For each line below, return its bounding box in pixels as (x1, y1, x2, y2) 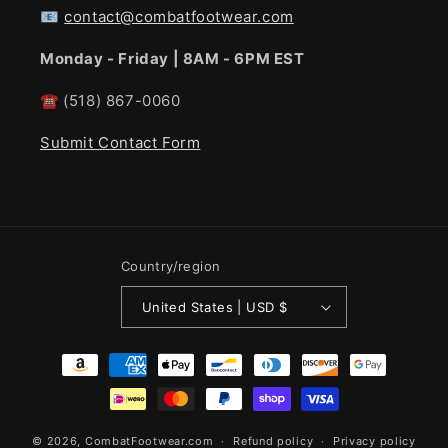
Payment (34, 346, 101, 366)
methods (34, 373, 101, 393)
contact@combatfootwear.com (64, 7, 294, 27)
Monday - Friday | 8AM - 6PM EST (40, 49, 305, 69)
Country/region (120, 258, 221, 275)
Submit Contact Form (40, 133, 201, 153)
